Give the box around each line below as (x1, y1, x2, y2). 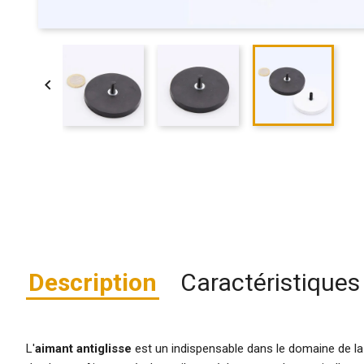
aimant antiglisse (35, 340, 132, 356)
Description (28, 267, 158, 297)
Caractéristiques (180, 267, 360, 297)
